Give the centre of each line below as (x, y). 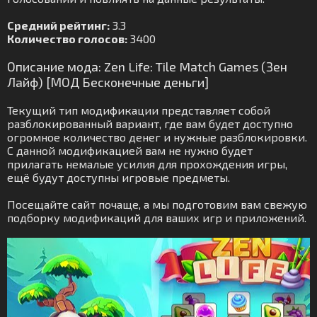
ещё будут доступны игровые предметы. (119, 177)
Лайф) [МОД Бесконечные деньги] (108, 82)
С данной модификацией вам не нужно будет (130, 150)
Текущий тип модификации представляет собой (139, 110)
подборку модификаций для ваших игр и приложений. (157, 218)
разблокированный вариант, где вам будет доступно (150, 123)
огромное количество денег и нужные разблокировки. (157, 137)
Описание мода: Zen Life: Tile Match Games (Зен (147, 67)
